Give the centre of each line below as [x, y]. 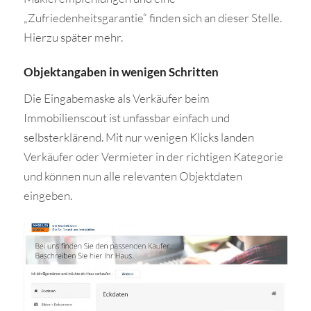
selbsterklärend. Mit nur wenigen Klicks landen [138, 137]
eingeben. [48, 195]
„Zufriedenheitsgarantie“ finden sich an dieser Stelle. [152, 18]
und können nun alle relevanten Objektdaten [133, 176]
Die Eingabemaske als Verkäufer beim [116, 98]
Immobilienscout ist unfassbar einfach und [126, 118]
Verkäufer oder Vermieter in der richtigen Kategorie [153, 157]
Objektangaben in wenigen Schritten [121, 72]
